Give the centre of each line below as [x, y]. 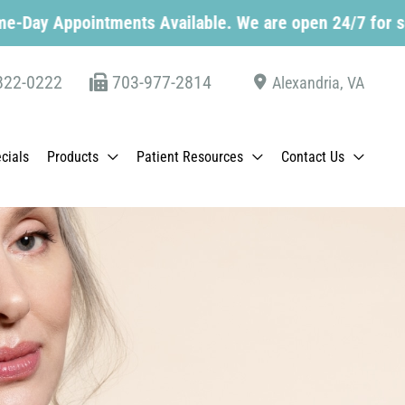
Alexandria [306, 82]
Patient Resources [190, 156]
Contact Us [313, 156]
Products [73, 156]
